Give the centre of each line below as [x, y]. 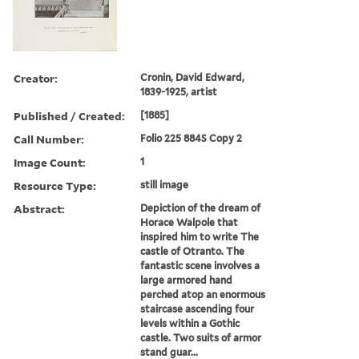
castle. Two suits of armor [201, 337]
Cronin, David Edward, [193, 77]
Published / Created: [69, 115]
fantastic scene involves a [200, 265]
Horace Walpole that [190, 222]
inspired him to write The [200, 236]
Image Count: [50, 162]
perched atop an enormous [203, 294]
